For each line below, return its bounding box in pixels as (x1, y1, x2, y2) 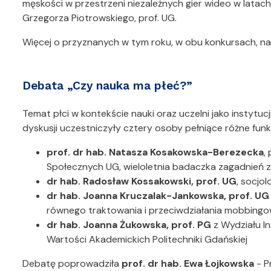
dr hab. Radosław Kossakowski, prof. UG (47, 175, 237, 188)
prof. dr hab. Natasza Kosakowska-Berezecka (47, 146, 264, 159)
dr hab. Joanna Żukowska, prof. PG (47, 218, 211, 232)
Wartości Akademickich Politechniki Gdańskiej (47, 233, 247, 246)
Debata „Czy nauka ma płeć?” (31, 79, 192, 93)
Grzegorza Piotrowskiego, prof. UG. (22, 11, 177, 25)
